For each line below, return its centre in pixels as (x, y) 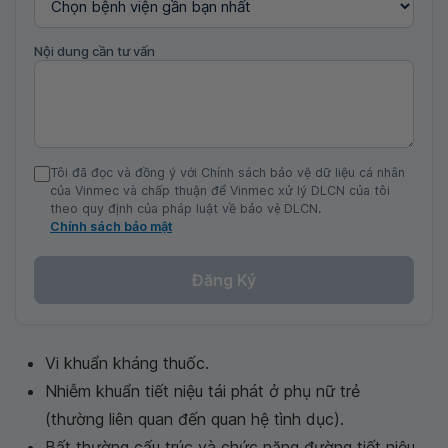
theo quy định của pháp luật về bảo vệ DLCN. (185, 208)
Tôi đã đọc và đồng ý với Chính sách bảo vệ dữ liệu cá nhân (227, 172)
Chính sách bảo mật (111, 226)
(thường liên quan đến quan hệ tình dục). (194, 419)
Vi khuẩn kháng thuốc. (127, 363)
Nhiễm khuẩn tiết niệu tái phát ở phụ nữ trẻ (202, 391)
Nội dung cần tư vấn (94, 51)
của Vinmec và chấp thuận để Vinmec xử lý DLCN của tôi (220, 190)
